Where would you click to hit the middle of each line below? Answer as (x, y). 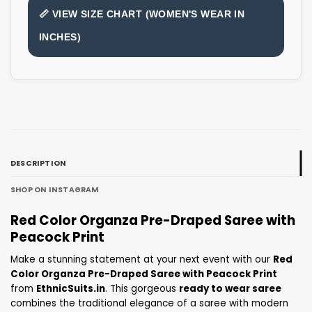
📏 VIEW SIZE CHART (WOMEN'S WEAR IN (142, 14)
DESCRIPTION (39, 164)
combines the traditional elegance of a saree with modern (149, 304)
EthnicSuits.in (71, 289)
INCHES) (60, 37)
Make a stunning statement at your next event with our (142, 260)
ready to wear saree (230, 289)
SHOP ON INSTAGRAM (55, 190)
